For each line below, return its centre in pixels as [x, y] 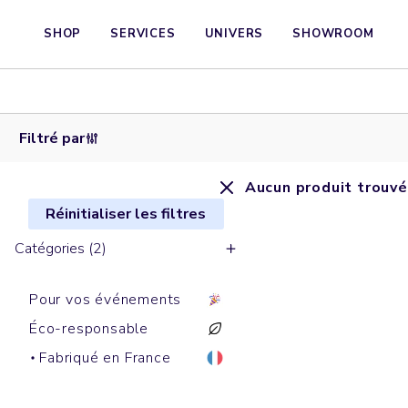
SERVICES [143, 34]
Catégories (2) [61, 249]
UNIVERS [234, 34]
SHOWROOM [333, 34]
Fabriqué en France [105, 358]
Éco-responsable [89, 329]
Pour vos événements [106, 300]
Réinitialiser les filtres [126, 214]
